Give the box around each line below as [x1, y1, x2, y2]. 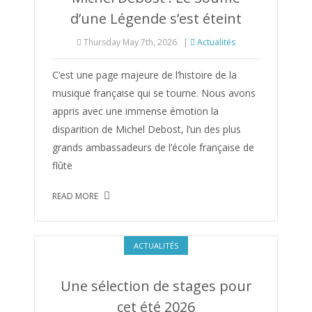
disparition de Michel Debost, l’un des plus [52, 123, 241, 136]
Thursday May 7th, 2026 [81, 36, 177, 48]
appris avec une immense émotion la [52, 104, 219, 118]
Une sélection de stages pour [60, 276, 252, 295]
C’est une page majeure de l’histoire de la [52, 68, 237, 81]
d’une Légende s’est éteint [70, 9, 242, 28]
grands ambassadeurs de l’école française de [52, 141, 254, 154]
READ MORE [52, 190, 100, 202]
